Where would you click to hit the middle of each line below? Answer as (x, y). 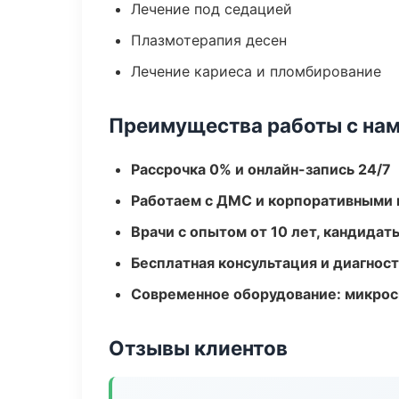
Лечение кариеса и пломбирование (256, 71)
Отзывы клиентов (198, 348)
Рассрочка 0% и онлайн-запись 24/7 (261, 169)
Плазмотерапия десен (209, 40)
